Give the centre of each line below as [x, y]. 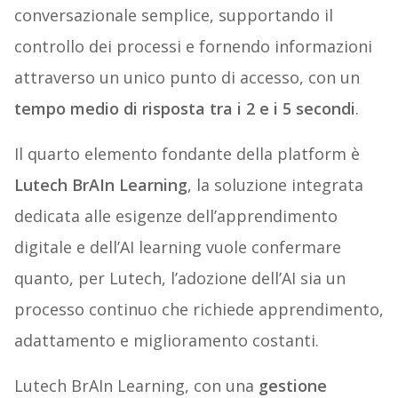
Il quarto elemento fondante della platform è [187, 154]
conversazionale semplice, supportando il [173, 16]
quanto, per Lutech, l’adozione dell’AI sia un [179, 279]
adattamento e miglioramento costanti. [166, 341]
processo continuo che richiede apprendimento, [199, 310]
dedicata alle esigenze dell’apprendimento [175, 216]
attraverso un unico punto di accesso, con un [187, 78]
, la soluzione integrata [275, 185]
